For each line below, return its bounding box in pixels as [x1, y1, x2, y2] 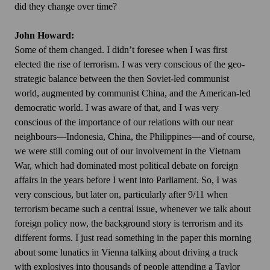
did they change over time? [14, 1, 117, 12]
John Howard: [14, 30, 74, 41]
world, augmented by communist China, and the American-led [14, 88, 251, 99]
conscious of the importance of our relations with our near [14, 117, 233, 128]
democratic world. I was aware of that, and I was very [14, 102, 219, 113]
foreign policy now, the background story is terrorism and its [14, 218, 243, 229]
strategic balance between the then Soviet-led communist [14, 74, 229, 84]
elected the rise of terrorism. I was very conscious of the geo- [14, 59, 245, 70]
